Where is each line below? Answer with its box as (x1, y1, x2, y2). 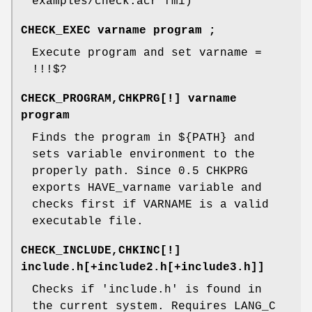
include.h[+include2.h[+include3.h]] (21, 260, 265, 274)
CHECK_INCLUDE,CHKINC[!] (21, 244, 181, 257)
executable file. (32, 214, 143, 228)
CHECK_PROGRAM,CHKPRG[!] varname (21, 92, 237, 105)
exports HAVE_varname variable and (32, 181, 262, 194)
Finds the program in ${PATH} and (32, 131, 255, 144)
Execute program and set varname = (32, 46, 262, 59)
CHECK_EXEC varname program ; (21, 24, 216, 37)
